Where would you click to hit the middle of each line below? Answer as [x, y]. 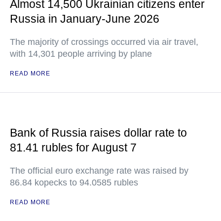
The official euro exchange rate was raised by [99, 171]
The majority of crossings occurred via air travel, [104, 42]
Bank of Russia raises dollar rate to [98, 133]
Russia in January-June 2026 [85, 19]
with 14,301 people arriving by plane [81, 54]
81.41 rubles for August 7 [73, 147]
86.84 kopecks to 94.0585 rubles [74, 183]
